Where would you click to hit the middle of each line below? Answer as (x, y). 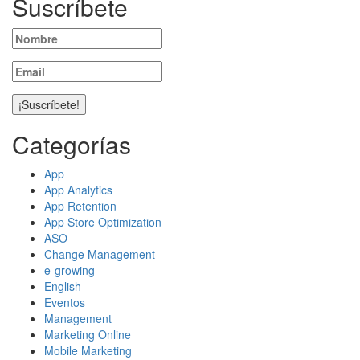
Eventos (65, 303)
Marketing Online (88, 335)
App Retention (80, 206)
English (63, 286)
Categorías (72, 145)
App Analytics (78, 190)
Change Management (100, 254)
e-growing (70, 270)
